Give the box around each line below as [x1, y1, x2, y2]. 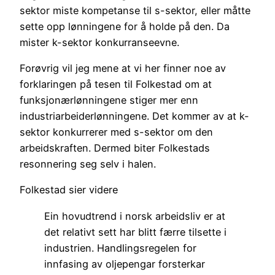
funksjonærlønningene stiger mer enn [20, 94, 198, 107]
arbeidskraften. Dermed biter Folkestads [20, 142, 210, 155]
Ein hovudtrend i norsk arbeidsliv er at [44, 209, 225, 222]
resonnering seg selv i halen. [20, 158, 156, 171]
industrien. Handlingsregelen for [44, 241, 196, 254]
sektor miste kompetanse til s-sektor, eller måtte [20, 4, 250, 17]
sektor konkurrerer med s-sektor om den [20, 126, 213, 139]
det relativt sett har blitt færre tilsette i [44, 225, 227, 238]
